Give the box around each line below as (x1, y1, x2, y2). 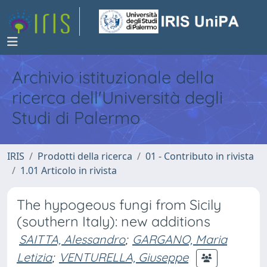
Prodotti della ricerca (38, 150, 132, 163)
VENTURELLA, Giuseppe (59, 249, 188, 265)
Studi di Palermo (12, 107, 140, 128)
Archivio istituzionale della (12, 66, 214, 88)
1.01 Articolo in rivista (20, 164, 117, 177)
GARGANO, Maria (132, 232, 227, 247)
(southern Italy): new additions (17, 213, 210, 230)
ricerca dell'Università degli (12, 86, 223, 108)
